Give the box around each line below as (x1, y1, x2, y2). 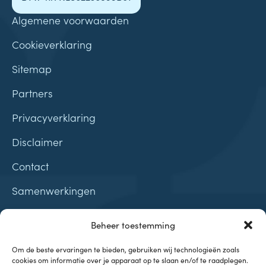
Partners (12, 85, 53, 101)
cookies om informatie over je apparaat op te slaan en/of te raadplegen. (12, 255, 248, 265)
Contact (12, 159, 49, 174)
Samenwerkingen (12, 183, 96, 198)
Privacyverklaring (12, 110, 96, 125)
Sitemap (12, 61, 52, 77)
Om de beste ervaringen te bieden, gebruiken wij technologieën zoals (12, 244, 239, 254)
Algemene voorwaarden (12, 12, 129, 28)
